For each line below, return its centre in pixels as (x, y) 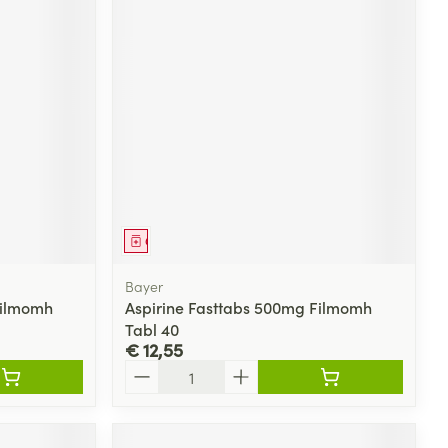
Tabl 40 (152, 328)
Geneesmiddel (185, 240)
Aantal (148, 368)
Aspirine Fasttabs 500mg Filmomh (249, 306)
